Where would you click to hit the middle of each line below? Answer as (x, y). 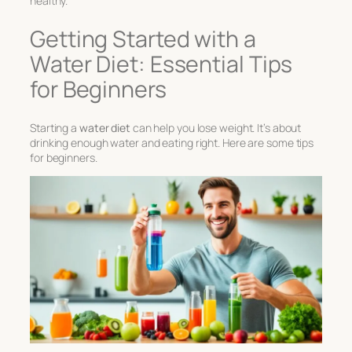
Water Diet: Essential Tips (161, 64)
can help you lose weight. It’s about (216, 128)
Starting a (55, 128)
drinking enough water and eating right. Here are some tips (172, 143)
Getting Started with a (143, 38)
